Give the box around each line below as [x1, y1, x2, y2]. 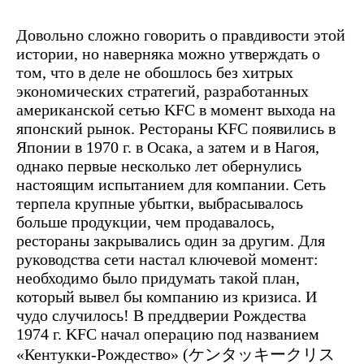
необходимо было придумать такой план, [16, 269, 300, 288]
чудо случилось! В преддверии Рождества [16, 306, 306, 325]
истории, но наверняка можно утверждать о [16, 45, 320, 63]
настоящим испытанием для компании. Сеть [16, 175, 326, 194]
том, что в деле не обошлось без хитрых [16, 63, 293, 82]
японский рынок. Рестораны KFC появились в [16, 119, 336, 138]
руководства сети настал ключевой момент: [16, 250, 318, 269]
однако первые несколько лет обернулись [16, 157, 301, 175]
